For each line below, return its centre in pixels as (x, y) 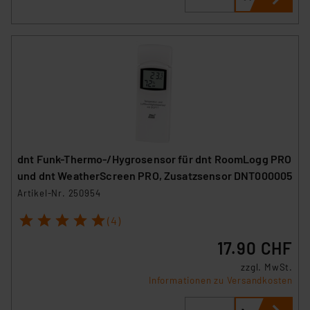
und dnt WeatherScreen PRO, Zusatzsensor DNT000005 (155, 175)
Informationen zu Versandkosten (221, 281)
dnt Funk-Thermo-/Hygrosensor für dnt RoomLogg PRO (155, 158)
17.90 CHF (255, 248)
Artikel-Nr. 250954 (59, 193)
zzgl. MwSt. (267, 267)
